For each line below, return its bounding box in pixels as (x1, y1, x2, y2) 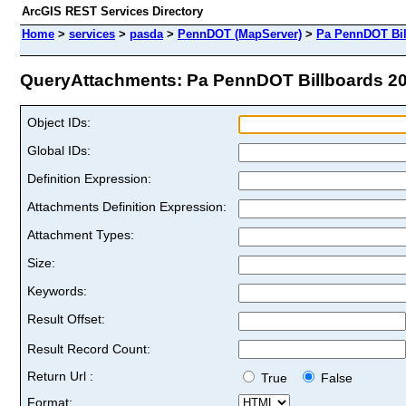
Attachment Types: (27, 227, 134, 242)
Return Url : (27, 368, 93, 383)
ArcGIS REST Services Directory (22, 5, 203, 18)
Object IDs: (27, 114, 91, 130)
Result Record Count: (27, 341, 150, 356)
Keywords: (27, 283, 87, 298)
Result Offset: (27, 311, 105, 326)
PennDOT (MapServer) (178, 27, 302, 41)
